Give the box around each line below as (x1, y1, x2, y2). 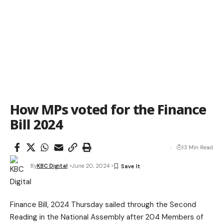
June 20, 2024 (71, 162, 110, 169)
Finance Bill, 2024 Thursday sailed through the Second (10, 200, 196, 210)
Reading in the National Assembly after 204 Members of (10, 212, 203, 222)
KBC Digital (36, 162, 68, 169)
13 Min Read (182, 144, 213, 151)
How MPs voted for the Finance (10, 100, 206, 118)
